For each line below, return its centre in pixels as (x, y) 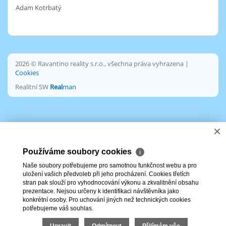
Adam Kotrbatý (39, 8)
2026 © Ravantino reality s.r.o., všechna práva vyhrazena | (102, 64)
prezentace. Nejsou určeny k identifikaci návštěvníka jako (101, 191)
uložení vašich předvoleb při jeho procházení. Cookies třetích (106, 174)
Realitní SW (33, 87)
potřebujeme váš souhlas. (58, 208)
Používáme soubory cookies (78, 152)
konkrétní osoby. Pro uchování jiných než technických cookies (107, 200)
